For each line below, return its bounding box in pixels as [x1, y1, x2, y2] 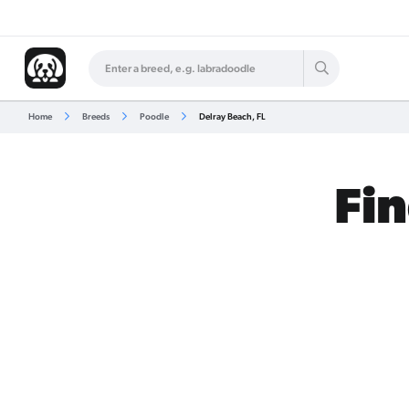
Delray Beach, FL [196, 111, 265, 121]
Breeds [81, 111, 110, 121]
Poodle [139, 111, 169, 121]
